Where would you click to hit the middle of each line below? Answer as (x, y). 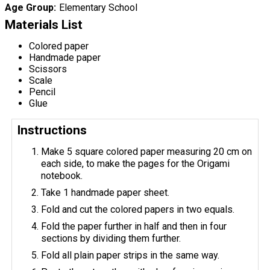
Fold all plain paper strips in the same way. (130, 255)
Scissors (48, 69)
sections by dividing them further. (111, 238)
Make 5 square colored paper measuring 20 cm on (147, 151)
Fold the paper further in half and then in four (134, 226)
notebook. (62, 175)
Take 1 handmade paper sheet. (105, 192)
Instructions (52, 130)
